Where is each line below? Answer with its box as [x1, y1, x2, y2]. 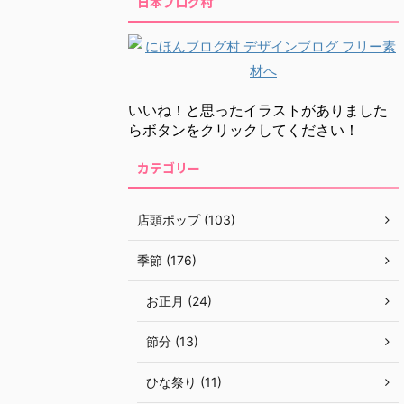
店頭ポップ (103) [137, 211, 235, 227]
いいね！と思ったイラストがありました [128, 100, 388, 119]
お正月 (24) [146, 292, 212, 308]
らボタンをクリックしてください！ [128, 120, 359, 139]
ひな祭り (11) [146, 373, 222, 390]
